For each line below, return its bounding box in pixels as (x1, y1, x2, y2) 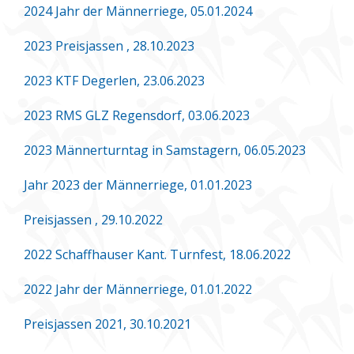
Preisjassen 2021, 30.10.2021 (24, 314, 191, 333)
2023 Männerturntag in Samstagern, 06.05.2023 (24, 141, 306, 159)
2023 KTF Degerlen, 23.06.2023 (24, 71, 205, 89)
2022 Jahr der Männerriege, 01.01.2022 (24, 280, 252, 298)
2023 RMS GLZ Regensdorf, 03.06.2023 (24, 106, 250, 124)
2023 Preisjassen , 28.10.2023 (24, 36, 194, 55)
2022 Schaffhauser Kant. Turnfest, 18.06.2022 (24, 245, 291, 263)
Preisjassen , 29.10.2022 (24, 210, 163, 228)
